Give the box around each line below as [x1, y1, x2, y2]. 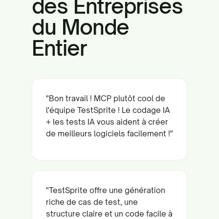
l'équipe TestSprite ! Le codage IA [46, 105, 170, 115]
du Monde [32, 14, 129, 40]
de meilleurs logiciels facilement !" [46, 128, 173, 138]
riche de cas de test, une [46, 197, 138, 207]
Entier [32, 35, 87, 61]
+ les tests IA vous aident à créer [46, 116, 168, 127]
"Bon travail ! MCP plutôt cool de [46, 93, 165, 103]
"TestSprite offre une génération [46, 185, 165, 195]
